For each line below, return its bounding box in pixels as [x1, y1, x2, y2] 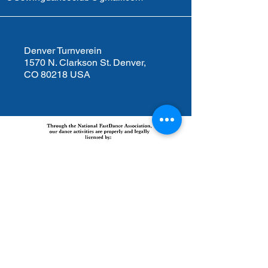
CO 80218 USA [24, 69, 90, 80]
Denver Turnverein [24, 45, 102, 56]
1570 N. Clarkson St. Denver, [24, 57, 146, 68]
